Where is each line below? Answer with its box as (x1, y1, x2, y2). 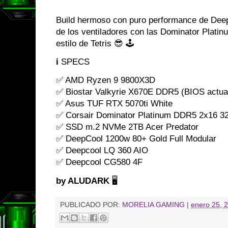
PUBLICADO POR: (60, 201, 122, 209)
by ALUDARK (56, 176, 109, 186)
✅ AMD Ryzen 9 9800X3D (56, 75, 155, 85)
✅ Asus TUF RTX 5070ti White (56, 99, 173, 109)
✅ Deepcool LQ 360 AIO (56, 146, 148, 156)
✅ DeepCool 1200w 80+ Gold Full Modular (56, 134, 216, 144)
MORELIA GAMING (122, 201, 185, 209)
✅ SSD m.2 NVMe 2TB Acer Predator (56, 122, 198, 132)
